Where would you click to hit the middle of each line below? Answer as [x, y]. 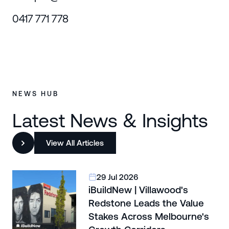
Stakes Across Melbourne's [148, 216]
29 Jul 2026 [117, 177]
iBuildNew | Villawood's [138, 190]
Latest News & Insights [110, 121]
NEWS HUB [35, 94]
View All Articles [75, 143]
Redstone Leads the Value [146, 203]
